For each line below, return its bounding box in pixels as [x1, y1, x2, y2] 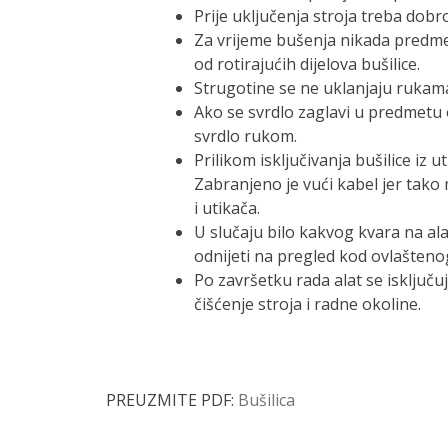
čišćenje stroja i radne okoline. [193, 292, 421, 315]
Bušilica [237, 388, 295, 411]
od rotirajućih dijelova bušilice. [193, 52, 420, 75]
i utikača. [193, 196, 260, 219]
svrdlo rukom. [193, 124, 297, 147]
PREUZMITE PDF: [105, 388, 238, 411]
